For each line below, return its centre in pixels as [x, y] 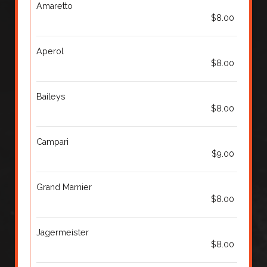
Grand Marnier [64, 187]
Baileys [51, 97]
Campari [52, 142]
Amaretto [55, 6]
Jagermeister [63, 232]
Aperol [50, 51]
